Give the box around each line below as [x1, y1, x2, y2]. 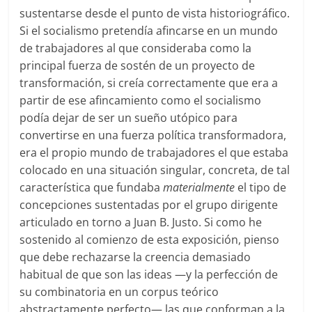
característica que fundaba [19, 180, 164, 196]
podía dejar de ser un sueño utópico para [19, 110, 238, 126]
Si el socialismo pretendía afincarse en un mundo [19, 23, 279, 39]
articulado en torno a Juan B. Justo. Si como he [19, 214, 263, 231]
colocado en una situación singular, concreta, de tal [19, 162, 290, 178]
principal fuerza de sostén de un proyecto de [19, 58, 256, 74]
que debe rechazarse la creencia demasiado [19, 249, 251, 265]
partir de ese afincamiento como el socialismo [19, 93, 262, 109]
